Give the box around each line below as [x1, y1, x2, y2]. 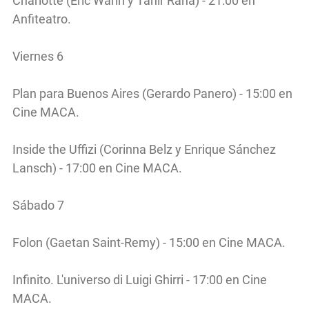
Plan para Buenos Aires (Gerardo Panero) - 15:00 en [12, 86, 292, 101]
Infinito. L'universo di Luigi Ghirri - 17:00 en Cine [12, 272, 267, 287]
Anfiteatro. [12, 11, 71, 26]
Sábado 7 [12, 197, 64, 212]
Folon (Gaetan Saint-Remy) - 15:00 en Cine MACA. [12, 235, 286, 250]
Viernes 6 [12, 48, 63, 63]
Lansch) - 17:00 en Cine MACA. [12, 160, 182, 175]
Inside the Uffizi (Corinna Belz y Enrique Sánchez [12, 141, 276, 157]
